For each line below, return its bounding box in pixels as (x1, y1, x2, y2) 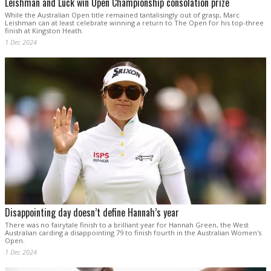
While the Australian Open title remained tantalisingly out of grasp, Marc (5, 10, 240, 20)
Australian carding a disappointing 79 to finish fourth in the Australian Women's (5, 228, 261, 238)
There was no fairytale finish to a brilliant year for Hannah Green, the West (5, 220, 249, 230)
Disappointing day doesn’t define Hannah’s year (5, 205, 179, 220)
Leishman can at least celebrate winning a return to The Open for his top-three (5, 18, 264, 28)
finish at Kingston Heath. (5, 26, 83, 36)
